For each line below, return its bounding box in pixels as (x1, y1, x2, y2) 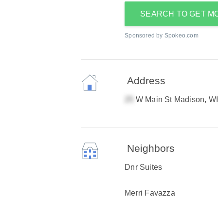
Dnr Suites (125, 163, 163, 171)
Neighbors (127, 143, 175, 154)
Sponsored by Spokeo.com (125, 32, 199, 39)
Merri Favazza (125, 189, 175, 197)
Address (127, 75, 166, 86)
